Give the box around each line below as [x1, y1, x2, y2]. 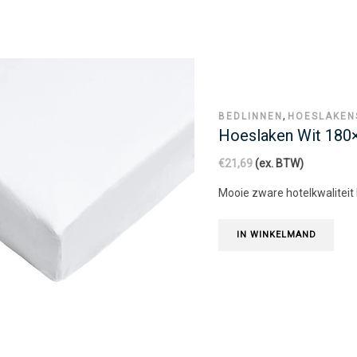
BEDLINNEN [218, 110, 283, 122]
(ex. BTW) [253, 157, 304, 171]
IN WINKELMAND [236, 229, 316, 241]
